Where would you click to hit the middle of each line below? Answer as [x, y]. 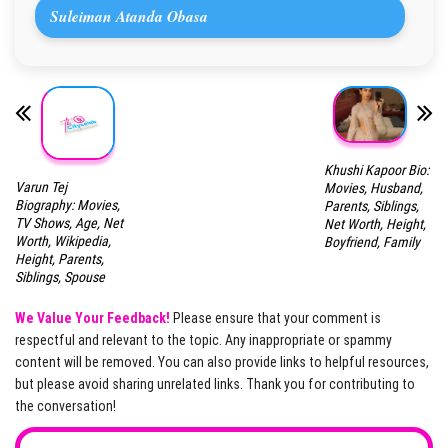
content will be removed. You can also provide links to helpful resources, [222, 362]
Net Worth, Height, [374, 223]
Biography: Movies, [67, 205]
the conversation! [65, 406]
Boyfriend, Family [371, 241]
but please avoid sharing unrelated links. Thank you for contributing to [215, 384]
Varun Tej [41, 187]
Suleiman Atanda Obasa [129, 16]
